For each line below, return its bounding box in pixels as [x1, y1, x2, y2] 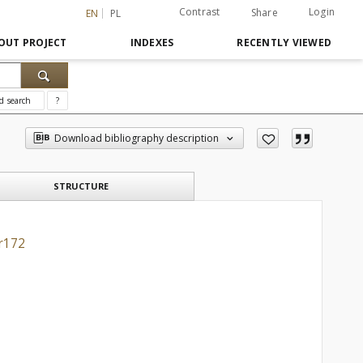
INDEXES [130, 36, 174, 49]
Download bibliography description [54, 131, 220, 145]
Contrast [178, 5, 220, 19]
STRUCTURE [53, 180, 109, 192]
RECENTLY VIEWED [237, 36, 331, 49]
